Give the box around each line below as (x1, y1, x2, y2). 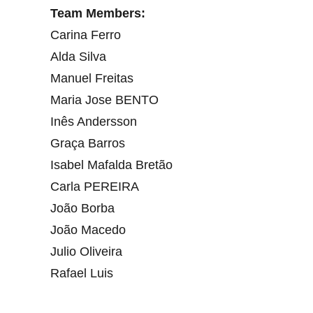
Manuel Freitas (50, 71, 133, 85)
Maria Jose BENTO (50, 93, 159, 107)
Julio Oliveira (50, 245, 122, 259)
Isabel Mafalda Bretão (50, 158, 173, 172)
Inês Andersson (50, 115, 137, 129)
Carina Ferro (50, 28, 121, 42)
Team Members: (50, 6, 145, 20)
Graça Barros (50, 136, 125, 150)
